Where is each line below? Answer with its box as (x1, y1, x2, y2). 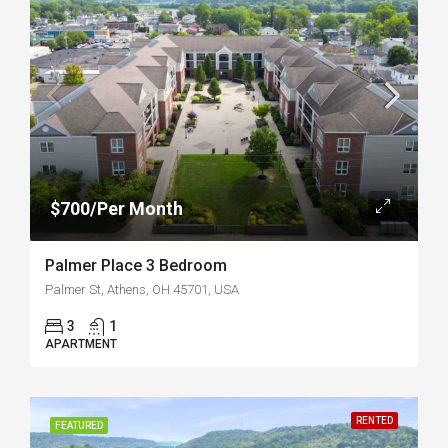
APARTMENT (45, 337, 117, 351)
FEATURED (55, 420, 103, 431)
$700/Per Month (50, 198, 183, 219)
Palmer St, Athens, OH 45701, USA (45, 282, 239, 297)
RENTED (356, 415, 393, 426)
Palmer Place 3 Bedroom (45, 256, 227, 275)
